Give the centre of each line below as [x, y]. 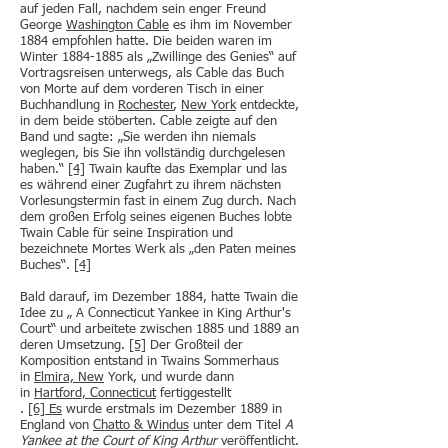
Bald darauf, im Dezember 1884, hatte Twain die [159, 297]
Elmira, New [69, 377]
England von [56, 425]
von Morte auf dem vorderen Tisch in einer [142, 89]
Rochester [146, 105]
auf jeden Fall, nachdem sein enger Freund [143, 9]
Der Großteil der [194, 345]
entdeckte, [267, 105]
